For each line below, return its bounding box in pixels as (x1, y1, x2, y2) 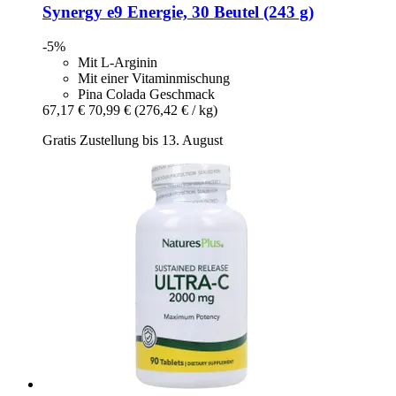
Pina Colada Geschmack (78, 87, 215, 103)
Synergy (42, 3, 103, 22)
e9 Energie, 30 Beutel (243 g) (103, 3, 314, 22)
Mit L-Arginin (78, 55, 157, 71)
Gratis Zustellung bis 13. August (42, 133, 223, 148)
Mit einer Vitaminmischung (78, 71, 230, 87)
